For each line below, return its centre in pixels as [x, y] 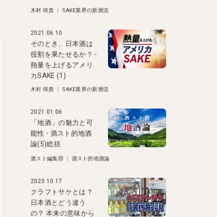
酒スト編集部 [47, 159]
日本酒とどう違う [58, 202]
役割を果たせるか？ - [64, 54]
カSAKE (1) [48, 76]
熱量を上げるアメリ [62, 65]
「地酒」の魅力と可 [62, 123]
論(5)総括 [46, 144]
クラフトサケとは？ [62, 192]
